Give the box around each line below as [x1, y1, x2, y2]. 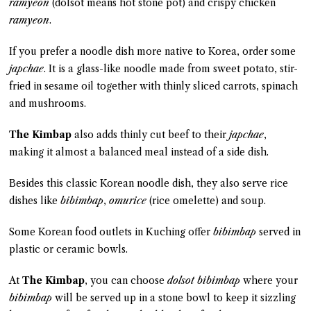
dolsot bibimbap [167, 274, 241, 287]
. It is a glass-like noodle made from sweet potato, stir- [44, 62, 299, 75]
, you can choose [85, 274, 168, 287]
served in [256, 225, 301, 238]
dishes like [9, 194, 61, 207]
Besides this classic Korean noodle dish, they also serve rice [9, 176, 289, 190]
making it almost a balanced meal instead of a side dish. [9, 145, 269, 158]
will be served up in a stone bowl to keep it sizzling [55, 291, 296, 304]
